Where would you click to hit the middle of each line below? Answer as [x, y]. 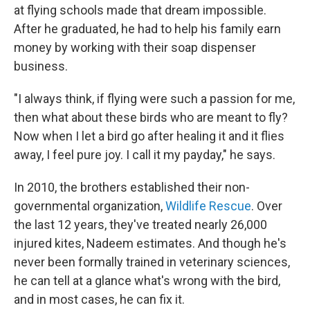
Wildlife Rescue [208, 206]
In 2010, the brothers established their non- [132, 188]
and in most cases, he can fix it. [99, 300]
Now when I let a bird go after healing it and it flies [149, 136]
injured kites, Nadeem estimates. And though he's [150, 244]
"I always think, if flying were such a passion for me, [154, 99]
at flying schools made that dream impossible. [140, 10]
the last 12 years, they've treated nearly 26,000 [140, 225]
